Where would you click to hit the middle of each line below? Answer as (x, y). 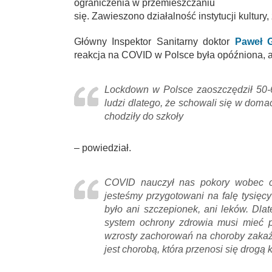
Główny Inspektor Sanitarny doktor (155, 42)
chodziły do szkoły (144, 117)
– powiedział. (103, 148)
